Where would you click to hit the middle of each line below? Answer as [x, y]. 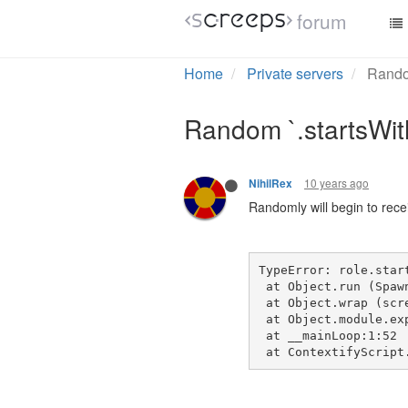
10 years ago [337, 183]
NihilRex [270, 184]
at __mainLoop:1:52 [327, 335]
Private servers [295, 73]
